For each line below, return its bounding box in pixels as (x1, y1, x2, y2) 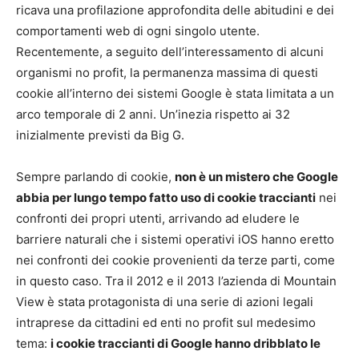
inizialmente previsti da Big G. (16, 127, 184, 143)
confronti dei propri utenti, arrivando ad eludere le (16, 211, 300, 227)
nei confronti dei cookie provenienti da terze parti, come (16, 252, 335, 268)
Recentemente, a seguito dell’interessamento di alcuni (16, 44, 324, 60)
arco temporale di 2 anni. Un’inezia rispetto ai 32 (16, 107, 290, 123)
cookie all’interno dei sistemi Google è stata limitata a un (16, 86, 334, 102)
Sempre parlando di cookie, (16, 169, 175, 185)
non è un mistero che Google (175, 169, 338, 185)
